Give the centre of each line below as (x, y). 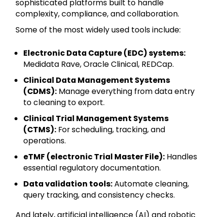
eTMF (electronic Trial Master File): (94, 157)
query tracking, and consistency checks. (99, 195)
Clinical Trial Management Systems (96, 119)
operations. (45, 141)
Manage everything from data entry (126, 92)
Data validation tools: (68, 184)
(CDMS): (40, 92)
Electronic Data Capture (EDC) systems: (104, 53)
